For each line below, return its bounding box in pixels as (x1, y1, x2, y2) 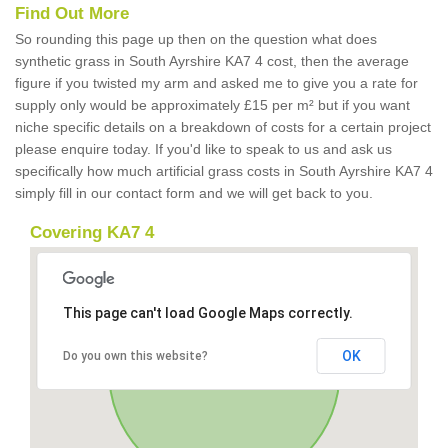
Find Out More (15, 4, 129, 23)
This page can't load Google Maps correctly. (62, 305, 353, 321)
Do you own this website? (62, 349, 208, 363)
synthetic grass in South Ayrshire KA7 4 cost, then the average (15, 53, 409, 69)
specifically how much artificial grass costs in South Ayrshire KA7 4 (15, 163, 433, 179)
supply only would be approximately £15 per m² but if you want (15, 97, 410, 113)
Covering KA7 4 (30, 223, 154, 242)
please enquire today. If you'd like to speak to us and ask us (15, 141, 392, 157)
